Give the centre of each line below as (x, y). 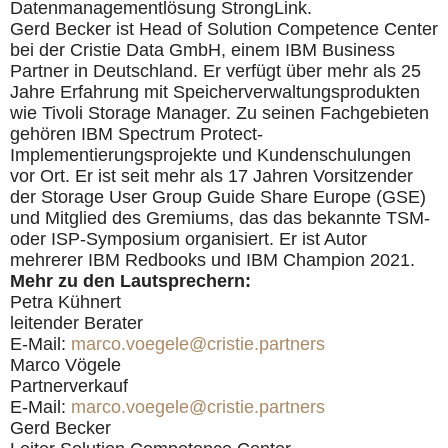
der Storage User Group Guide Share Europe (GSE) (218, 196)
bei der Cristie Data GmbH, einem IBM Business (202, 49)
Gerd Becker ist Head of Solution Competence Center (224, 28)
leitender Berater (76, 322)
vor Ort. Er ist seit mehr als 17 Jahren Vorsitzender (211, 175)
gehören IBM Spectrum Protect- (136, 133)
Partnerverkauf (69, 385)
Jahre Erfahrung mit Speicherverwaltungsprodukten (215, 91)
